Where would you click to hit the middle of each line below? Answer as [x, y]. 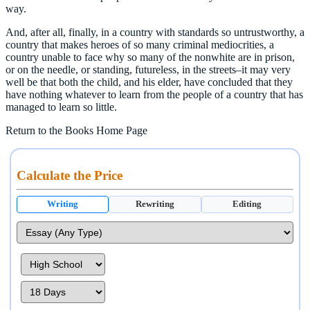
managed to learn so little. [61, 107]
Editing [247, 204]
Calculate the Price [70, 175]
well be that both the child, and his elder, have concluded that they [149, 82]
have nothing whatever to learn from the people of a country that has [154, 94]
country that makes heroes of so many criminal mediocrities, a [140, 44]
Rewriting [155, 204]
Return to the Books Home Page [76, 130]
